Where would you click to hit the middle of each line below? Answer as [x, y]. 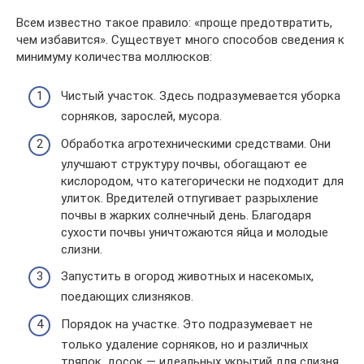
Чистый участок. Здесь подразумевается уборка [201, 96]
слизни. [82, 249]
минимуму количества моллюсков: [114, 56]
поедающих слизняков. [127, 297]
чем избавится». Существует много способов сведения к [180, 39]
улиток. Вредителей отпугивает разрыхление [190, 198]
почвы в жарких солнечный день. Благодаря [186, 215]
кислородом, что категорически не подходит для [202, 181]
